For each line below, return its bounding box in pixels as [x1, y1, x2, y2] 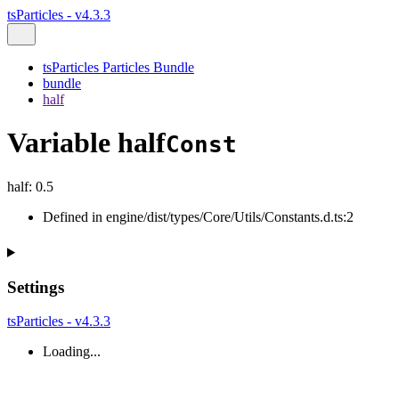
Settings [7, 277, 64, 297]
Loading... [43, 344, 101, 360]
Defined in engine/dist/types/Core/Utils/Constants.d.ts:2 [43, 208, 354, 224]
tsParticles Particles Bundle [43, 60, 194, 75]
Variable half [7, 126, 166, 159]
